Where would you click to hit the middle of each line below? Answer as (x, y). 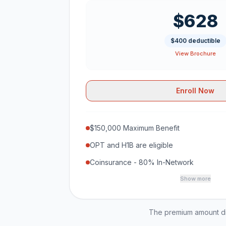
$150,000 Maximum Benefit (135, 128)
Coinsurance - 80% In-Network (142, 162)
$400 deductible (195, 41)
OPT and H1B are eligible (131, 145)
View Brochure (195, 53)
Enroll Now (195, 91)
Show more (195, 179)
